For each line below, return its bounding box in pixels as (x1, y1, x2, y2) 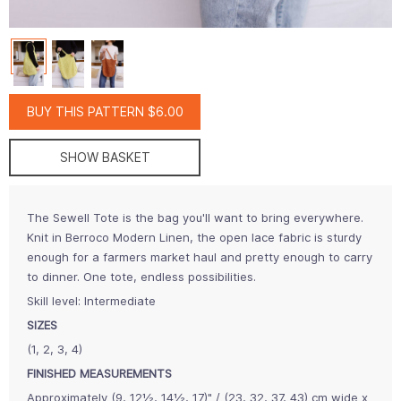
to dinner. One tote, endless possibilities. (27, 269, 256, 284)
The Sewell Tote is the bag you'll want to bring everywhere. (27, 209, 363, 225)
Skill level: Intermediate (27, 293, 156, 308)
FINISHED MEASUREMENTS (27, 365, 172, 380)
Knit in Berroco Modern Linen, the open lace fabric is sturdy (27, 229, 362, 244)
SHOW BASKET (59, 149, 150, 165)
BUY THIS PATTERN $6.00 (26, 103, 183, 119)
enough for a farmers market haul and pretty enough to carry (27, 249, 372, 264)
